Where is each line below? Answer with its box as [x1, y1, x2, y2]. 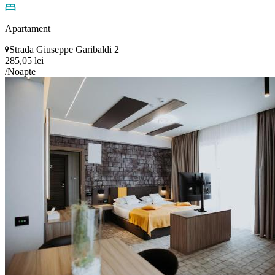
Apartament [5, 23, 50, 34]
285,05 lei [5, 55, 44, 66]
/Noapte [5, 66, 36, 77]
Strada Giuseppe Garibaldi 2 [9, 44, 119, 55]
